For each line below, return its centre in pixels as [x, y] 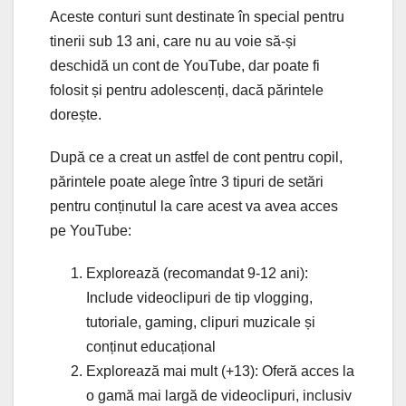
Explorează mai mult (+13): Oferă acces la [220, 371]
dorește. [76, 114]
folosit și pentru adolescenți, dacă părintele [187, 90]
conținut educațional [151, 346]
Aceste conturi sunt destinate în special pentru [197, 16]
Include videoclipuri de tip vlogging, [199, 297]
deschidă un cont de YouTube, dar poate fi [185, 65]
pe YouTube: [91, 230]
